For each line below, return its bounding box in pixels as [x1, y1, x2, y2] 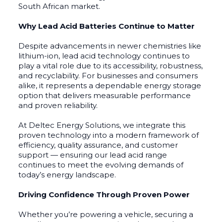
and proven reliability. [18, 100, 98, 110]
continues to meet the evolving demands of [18, 160, 184, 169]
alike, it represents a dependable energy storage [18, 80, 202, 90]
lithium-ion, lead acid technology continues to [18, 51, 190, 60]
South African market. [18, 1, 101, 11]
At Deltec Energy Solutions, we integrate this [18, 120, 186, 130]
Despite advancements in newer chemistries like [18, 41, 202, 51]
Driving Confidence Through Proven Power [18, 189, 190, 199]
